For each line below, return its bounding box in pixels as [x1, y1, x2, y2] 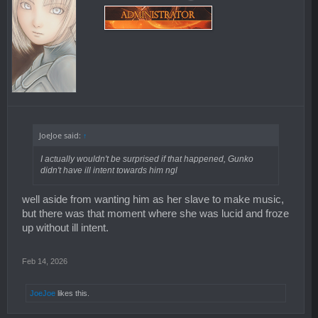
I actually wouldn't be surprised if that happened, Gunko [40, 153, 253, 164]
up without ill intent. [22, 221, 109, 234]
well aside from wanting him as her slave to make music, [22, 193, 284, 205]
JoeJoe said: [38, 129, 83, 141]
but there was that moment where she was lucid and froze [22, 207, 289, 219]
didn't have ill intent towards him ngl [40, 165, 177, 175]
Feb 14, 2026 [22, 256, 67, 265]
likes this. [55, 288, 89, 297]
